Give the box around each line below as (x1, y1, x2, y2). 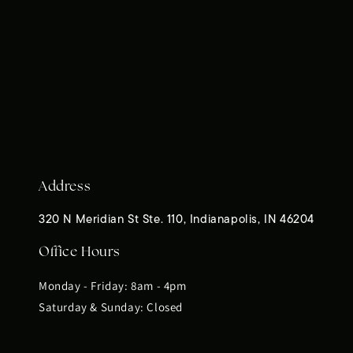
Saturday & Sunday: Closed (39, 299, 183, 314)
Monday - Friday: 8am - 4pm (39, 278, 187, 293)
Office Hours (39, 246, 121, 259)
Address (39, 180, 91, 194)
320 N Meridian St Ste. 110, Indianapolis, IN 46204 (39, 214, 314, 226)
